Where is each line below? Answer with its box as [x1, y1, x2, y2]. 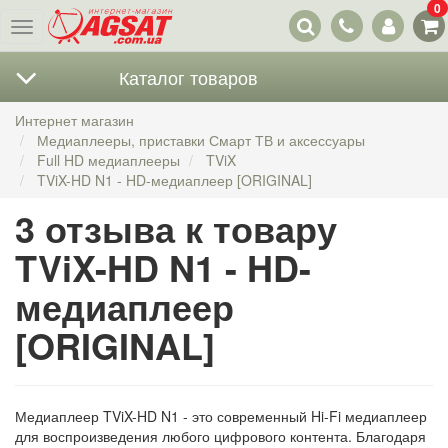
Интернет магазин [15, 110, 134, 130]
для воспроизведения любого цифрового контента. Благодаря [15, 426, 426, 446]
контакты [327, 17, 386, 38]
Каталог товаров [118, 64, 258, 90]
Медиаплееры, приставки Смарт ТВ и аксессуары [37, 130, 365, 150]
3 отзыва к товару [15, 202, 337, 254]
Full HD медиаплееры [37, 150, 180, 170]
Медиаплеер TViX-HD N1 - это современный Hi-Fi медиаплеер [15, 406, 427, 426]
